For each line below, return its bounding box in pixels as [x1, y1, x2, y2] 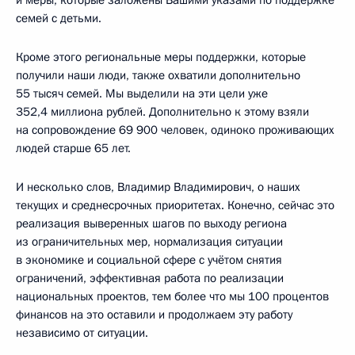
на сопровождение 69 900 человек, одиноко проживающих [16, 122, 334, 139]
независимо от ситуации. [16, 325, 148, 342]
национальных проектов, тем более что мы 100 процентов [16, 288, 329, 305]
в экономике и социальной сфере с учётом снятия [16, 252, 282, 269]
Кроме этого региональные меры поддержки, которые [16, 49, 306, 66]
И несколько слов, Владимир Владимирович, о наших [16, 179, 300, 196]
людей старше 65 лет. [16, 140, 131, 157]
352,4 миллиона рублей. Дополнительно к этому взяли [16, 104, 309, 120]
